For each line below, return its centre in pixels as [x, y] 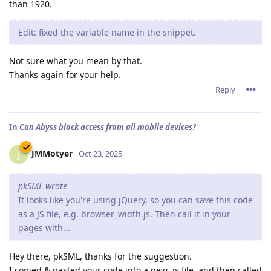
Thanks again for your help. [65, 74]
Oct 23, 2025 [100, 153]
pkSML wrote [43, 186]
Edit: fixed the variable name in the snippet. [107, 32]
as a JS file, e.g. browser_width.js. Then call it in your [124, 214]
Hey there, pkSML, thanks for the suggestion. [100, 256]
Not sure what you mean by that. [76, 60]
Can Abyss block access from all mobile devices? [108, 127]
